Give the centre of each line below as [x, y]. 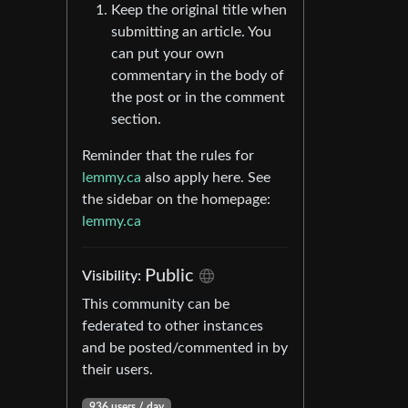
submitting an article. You [191, 32]
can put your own [168, 54]
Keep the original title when [199, 10]
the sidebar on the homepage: [176, 199]
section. [136, 119]
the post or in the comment [198, 97]
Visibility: [113, 276]
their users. [117, 370]
